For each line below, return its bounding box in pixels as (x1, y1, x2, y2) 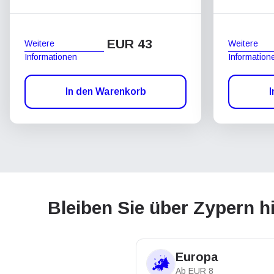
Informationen (24, 51, 77, 62)
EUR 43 (107, 37, 152, 51)
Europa (176, 250, 218, 264)
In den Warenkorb (65, 86, 146, 97)
